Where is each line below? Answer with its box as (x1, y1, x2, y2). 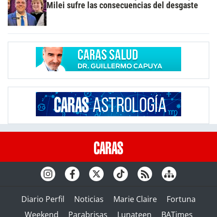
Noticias (74, 194, 104, 205)
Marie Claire (113, 194, 157, 205)
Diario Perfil (21, 194, 64, 205)
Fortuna (167, 194, 196, 205)
